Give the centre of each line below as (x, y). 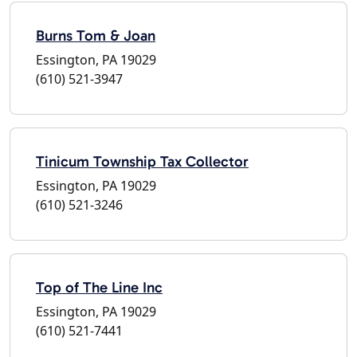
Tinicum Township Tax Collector (142, 161)
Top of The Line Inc (99, 287)
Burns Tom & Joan (96, 35)
